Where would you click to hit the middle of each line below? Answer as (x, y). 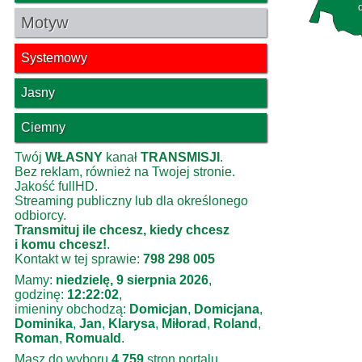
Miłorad (184, 324)
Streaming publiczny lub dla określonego (131, 201)
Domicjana (227, 309)
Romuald (93, 338)
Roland (236, 324)
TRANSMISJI (180, 157)
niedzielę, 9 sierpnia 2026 (132, 280)
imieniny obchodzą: (72, 309)
